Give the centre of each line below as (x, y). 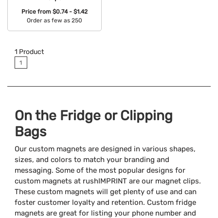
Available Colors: (50, 35)
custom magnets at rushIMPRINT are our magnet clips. (108, 181)
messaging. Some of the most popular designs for (100, 171)
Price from (37, 11)
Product (31, 51)
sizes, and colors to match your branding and (92, 160)
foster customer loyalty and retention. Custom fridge (105, 203)
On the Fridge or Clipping (94, 116)
